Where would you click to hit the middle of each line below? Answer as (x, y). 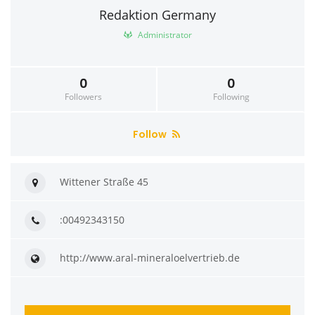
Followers (83, 96)
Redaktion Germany (157, 14)
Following (231, 96)
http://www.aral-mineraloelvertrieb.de (150, 257)
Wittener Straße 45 (104, 181)
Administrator (163, 34)
